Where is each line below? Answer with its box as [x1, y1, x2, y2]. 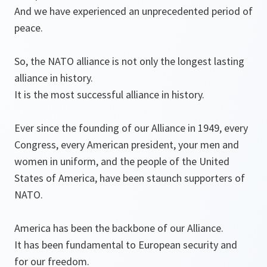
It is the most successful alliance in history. [14, 88, 204, 102]
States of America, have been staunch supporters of [14, 171, 245, 185]
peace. [14, 21, 43, 35]
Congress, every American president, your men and [14, 138, 239, 152]
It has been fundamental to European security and [14, 238, 237, 252]
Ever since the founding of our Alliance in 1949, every [14, 121, 248, 135]
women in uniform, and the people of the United [14, 154, 229, 169]
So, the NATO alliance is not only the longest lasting [14, 54, 244, 69]
